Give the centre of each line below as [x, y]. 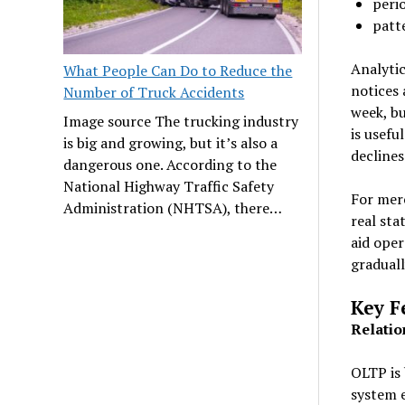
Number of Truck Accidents [154, 92]
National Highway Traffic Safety [169, 186]
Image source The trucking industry [181, 121]
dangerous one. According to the [170, 164]
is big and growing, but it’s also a [171, 142]
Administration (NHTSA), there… [173, 207]
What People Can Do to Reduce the [178, 70]
